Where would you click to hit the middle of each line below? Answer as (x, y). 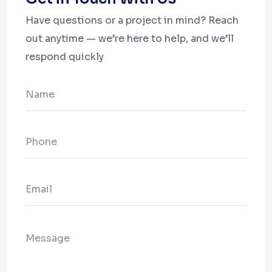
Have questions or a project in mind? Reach (132, 21)
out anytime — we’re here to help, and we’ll (130, 39)
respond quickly (65, 57)
